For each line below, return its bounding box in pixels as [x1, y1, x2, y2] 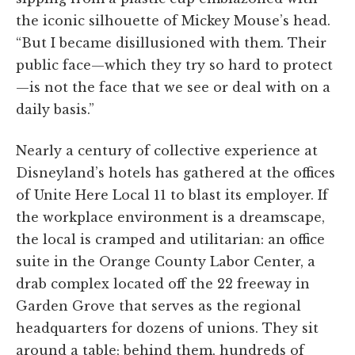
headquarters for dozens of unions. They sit [16, 319, 319, 336]
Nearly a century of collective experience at [16, 142, 318, 158]
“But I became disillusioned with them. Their [16, 34, 326, 51]
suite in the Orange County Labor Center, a [16, 253, 315, 269]
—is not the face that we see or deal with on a [16, 78, 330, 95]
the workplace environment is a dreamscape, [16, 208, 325, 225]
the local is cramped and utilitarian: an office [16, 231, 325, 247]
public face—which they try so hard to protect [16, 56, 333, 73]
